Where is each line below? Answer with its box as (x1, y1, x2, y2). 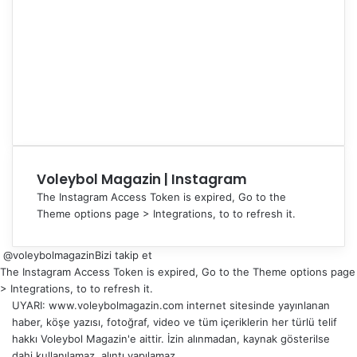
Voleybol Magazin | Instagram (37, 170, 247, 189)
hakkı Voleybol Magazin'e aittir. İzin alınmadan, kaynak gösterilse (12, 332, 330, 345)
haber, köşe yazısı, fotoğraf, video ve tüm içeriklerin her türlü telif (12, 316, 337, 328)
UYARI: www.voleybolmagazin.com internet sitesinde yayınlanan (12, 299, 330, 312)
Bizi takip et (95, 249, 152, 261)
